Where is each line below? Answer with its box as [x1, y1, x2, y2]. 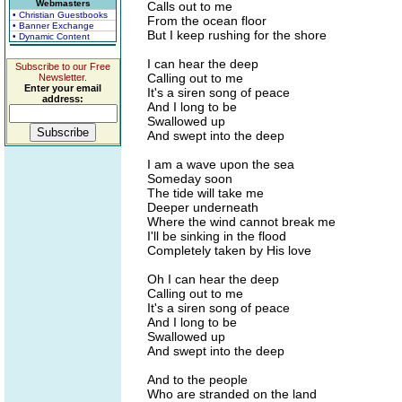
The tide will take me [147, 186, 264, 200]
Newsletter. [39, 72, 87, 83]
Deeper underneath [147, 200, 258, 214]
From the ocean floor [147, 13, 267, 28]
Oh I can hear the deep [147, 272, 279, 286]
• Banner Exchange [13, 21, 94, 31]
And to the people [147, 372, 248, 387]
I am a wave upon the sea [147, 157, 294, 171]
